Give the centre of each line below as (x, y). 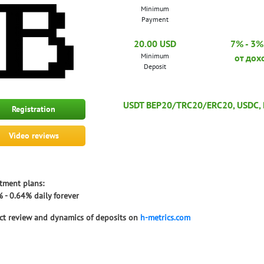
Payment (155, 19)
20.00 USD (155, 43)
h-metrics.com (165, 217)
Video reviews (34, 135)
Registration (34, 109)
